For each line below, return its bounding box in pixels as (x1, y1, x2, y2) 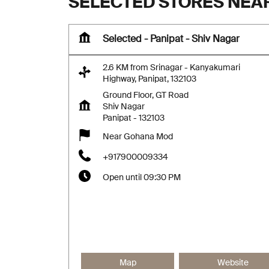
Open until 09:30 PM (103, 173, 181, 182)
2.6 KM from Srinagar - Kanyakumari (103, 64, 240, 73)
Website (217, 259, 249, 268)
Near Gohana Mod (103, 132, 173, 141)
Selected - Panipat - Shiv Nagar (103, 34, 240, 44)
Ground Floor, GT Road (103, 91, 189, 100)
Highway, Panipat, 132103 (103, 75, 196, 84)
